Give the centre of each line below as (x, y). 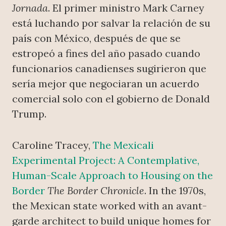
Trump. (29, 114)
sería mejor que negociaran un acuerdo (106, 84)
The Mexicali (123, 145)
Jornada (30, 8)
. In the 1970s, (175, 191)
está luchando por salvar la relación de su (111, 23)
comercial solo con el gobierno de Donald (111, 99)
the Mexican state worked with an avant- (109, 206)
